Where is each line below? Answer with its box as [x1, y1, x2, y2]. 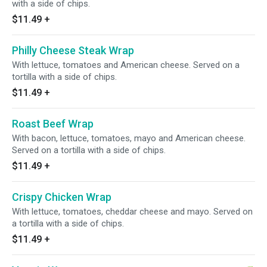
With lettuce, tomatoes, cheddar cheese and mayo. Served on [12, 206, 253, 217]
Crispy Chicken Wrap [12, 191, 111, 203]
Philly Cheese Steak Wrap [12, 44, 134, 57]
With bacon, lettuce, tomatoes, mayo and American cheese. [12, 133, 246, 144]
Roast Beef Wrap [12, 117, 94, 130]
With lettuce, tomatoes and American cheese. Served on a [12, 60, 240, 70]
